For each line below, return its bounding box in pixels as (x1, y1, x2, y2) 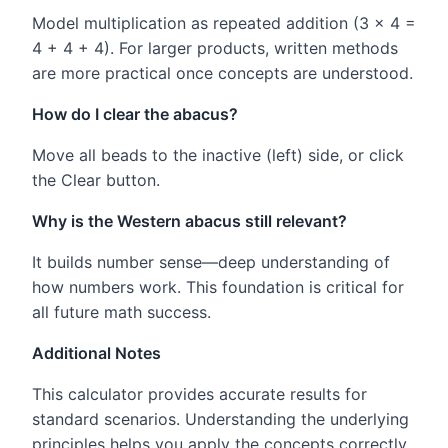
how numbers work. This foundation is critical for (32, 276, 404, 297)
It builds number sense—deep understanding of (32, 251, 390, 272)
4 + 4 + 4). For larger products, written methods (32, 37, 398, 58)
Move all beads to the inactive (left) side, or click (32, 144, 404, 165)
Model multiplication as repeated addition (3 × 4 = (32, 12, 416, 33)
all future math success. (32, 301, 211, 322)
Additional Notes (32, 342, 161, 363)
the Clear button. (32, 169, 160, 190)
